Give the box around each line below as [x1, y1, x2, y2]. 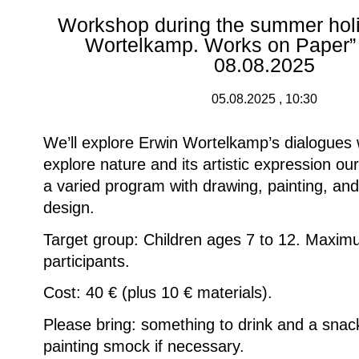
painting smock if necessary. [43, 337, 244, 355]
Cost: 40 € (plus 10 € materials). [43, 284, 272, 302]
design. [43, 199, 95, 217]
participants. [43, 252, 130, 270]
